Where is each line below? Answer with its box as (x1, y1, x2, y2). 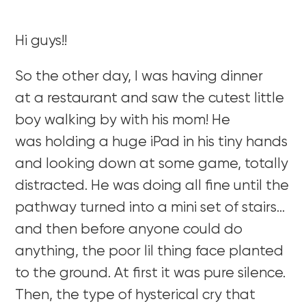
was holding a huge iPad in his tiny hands (15, 135, 288, 150)
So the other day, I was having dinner (15, 69, 264, 84)
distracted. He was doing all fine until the (15, 178, 290, 193)
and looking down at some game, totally (15, 156, 289, 171)
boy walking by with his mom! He (15, 113, 231, 128)
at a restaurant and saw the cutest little (15, 91, 285, 106)
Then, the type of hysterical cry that (15, 288, 256, 303)
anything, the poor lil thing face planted (15, 244, 284, 259)
